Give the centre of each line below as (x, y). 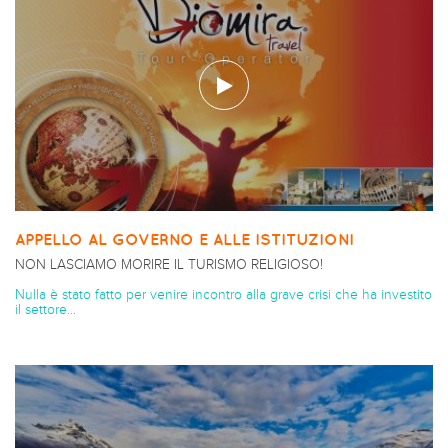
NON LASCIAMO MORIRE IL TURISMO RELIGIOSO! (169, 264)
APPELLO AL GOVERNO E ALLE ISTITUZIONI (184, 238)
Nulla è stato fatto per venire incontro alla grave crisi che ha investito (223, 294)
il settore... (45, 309)
